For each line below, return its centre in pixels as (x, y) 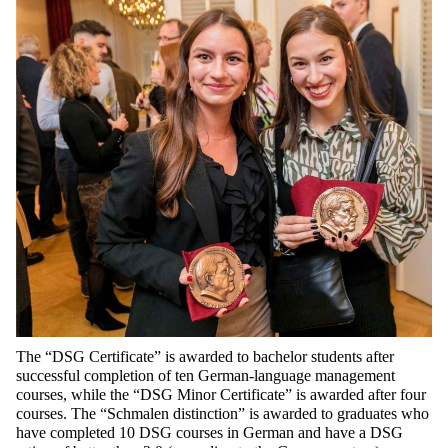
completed (82, 432)
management (353, 375)
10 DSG (145, 432)
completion (119, 375)
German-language (254, 375)
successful (48, 375)
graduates (367, 413)
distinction (205, 413)
